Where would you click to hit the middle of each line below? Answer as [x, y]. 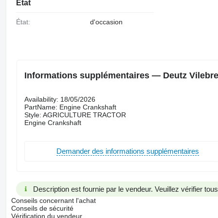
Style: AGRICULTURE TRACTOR [75, 115]
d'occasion [106, 22]
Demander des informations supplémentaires [127, 151]
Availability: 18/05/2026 [60, 99]
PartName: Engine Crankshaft [70, 107]
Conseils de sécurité [42, 208]
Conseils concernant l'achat [53, 200]
